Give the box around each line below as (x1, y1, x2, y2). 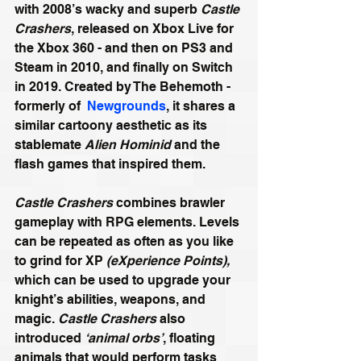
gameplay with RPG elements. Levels (15, 214, 243, 230)
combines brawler (113, 194, 228, 210)
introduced (15, 330, 85, 346)
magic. (15, 310, 58, 326)
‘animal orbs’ (85, 330, 163, 346)
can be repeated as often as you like (15, 233, 237, 249)
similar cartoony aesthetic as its (15, 117, 210, 133)
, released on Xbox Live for (71, 20, 237, 36)
